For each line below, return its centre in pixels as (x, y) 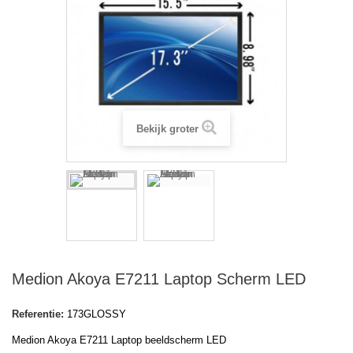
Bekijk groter (167, 129)
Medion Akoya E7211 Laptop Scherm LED (159, 279)
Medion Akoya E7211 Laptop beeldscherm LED (119, 340)
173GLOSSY (97, 314)
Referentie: (38, 314)
